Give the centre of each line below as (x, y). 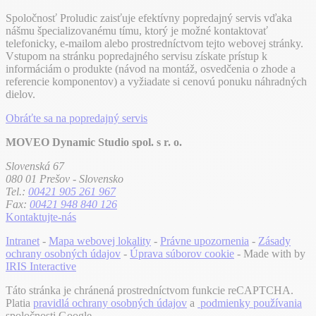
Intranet (23, 241)
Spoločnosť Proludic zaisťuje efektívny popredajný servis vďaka (149, 18)
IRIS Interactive (41, 267)
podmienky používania (250, 303)
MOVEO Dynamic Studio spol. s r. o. (94, 142)
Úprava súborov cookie (182, 254)
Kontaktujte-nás (41, 217)
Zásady (274, 241)
